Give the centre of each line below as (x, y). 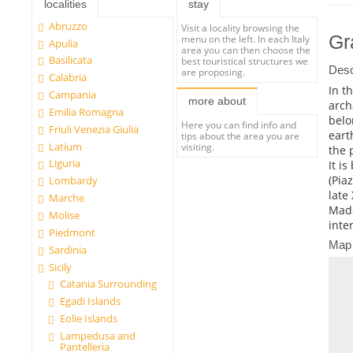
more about (217, 101)
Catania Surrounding (108, 284)
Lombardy (74, 181)
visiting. (198, 147)
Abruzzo (69, 26)
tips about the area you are (241, 136)
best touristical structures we (245, 60)
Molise (65, 215)
